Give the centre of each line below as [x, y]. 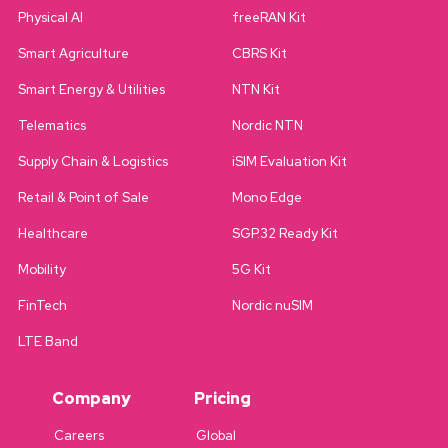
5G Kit [251, 269]
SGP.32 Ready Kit [285, 233]
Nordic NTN [267, 125]
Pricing [222, 398]
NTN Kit [256, 89]
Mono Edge [267, 197]
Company [92, 398]
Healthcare [53, 233]
